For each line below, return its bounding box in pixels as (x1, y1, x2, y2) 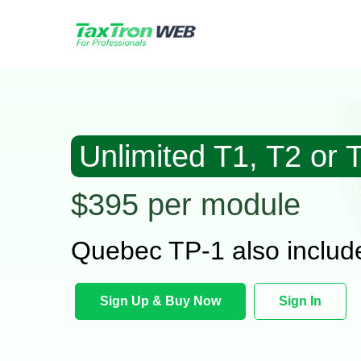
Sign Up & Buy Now (99, 294, 221, 309)
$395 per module (70, 188, 301, 222)
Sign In (278, 294, 322, 309)
